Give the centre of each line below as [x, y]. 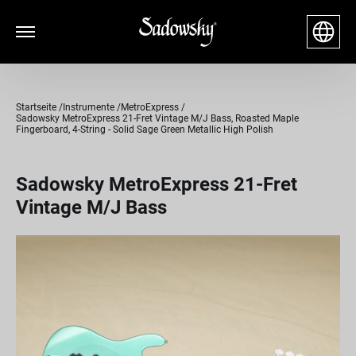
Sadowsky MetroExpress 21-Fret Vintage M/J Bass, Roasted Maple [157, 118]
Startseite [36, 107]
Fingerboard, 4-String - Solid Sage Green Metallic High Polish [145, 130]
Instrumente [89, 107]
